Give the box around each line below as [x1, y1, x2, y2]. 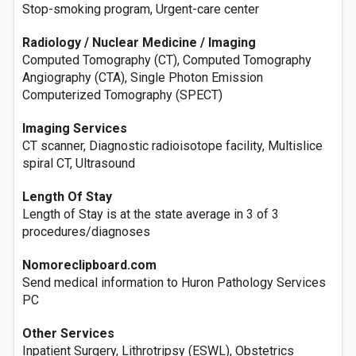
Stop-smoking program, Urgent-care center [22, 2, 259, 17]
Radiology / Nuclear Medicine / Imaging [22, 35, 256, 50]
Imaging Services [22, 121, 127, 136]
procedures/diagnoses [22, 224, 150, 239]
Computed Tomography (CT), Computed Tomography [22, 52, 311, 68]
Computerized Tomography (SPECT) [22, 87, 222, 103]
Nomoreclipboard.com [22, 257, 157, 273]
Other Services [22, 326, 114, 341]
